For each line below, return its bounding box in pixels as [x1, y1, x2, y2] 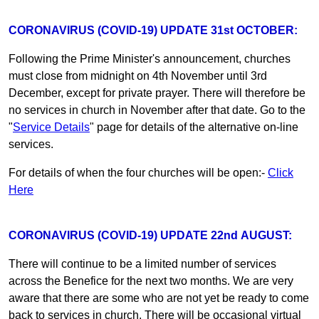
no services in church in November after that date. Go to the [9, 103, 305, 116]
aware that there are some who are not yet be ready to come [9, 291, 309, 304]
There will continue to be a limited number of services [9, 257, 276, 270]
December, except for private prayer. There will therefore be [9, 86, 305, 99]
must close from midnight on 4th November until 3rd [9, 69, 267, 82]
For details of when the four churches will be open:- [9, 166, 268, 179]
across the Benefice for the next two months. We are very [9, 274, 293, 287]
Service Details [13, 120, 90, 133]
